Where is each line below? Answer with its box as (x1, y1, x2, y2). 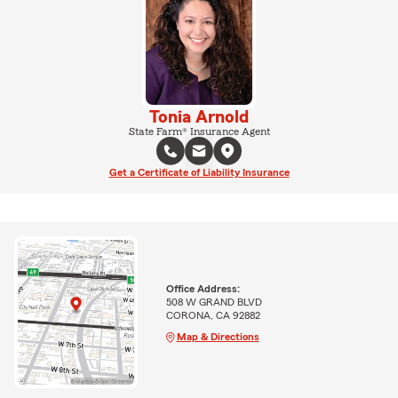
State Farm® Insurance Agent (128, 125, 270, 137)
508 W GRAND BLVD (165, 296, 262, 307)
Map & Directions (176, 330, 259, 342)
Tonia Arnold (149, 107, 249, 126)
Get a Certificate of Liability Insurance (108, 166, 290, 178)
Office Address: (165, 283, 240, 294)
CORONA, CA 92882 (165, 309, 260, 321)
